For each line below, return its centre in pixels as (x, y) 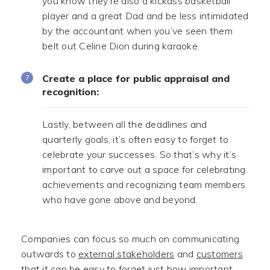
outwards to (50, 254)
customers (219, 254)
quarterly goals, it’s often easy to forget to (136, 139)
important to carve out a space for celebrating (144, 169)
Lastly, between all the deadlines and (125, 124)
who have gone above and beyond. (120, 199)
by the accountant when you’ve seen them (137, 31)
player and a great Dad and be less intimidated (146, 16)
